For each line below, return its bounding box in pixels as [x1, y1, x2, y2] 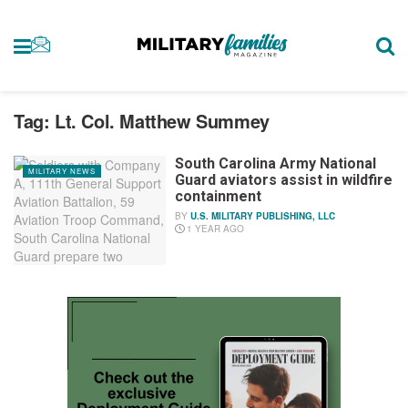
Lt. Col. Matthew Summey [55, 107, 270, 134]
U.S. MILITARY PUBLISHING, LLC [190, 209, 336, 222]
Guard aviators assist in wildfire [175, 171, 393, 189]
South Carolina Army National [175, 155, 377, 172]
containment [175, 188, 262, 205]
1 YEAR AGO [184, 222, 245, 235]
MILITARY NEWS [28, 166, 96, 176]
